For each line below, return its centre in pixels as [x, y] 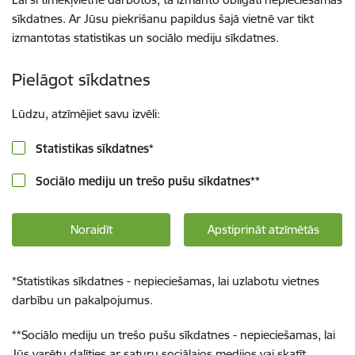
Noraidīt [91, 229]
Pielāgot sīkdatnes [81, 80]
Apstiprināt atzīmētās [263, 229]
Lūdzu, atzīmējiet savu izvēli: [86, 114]
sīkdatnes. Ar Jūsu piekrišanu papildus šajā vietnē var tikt [163, 19]
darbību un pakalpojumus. [82, 300]
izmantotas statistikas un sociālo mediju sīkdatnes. [145, 38]
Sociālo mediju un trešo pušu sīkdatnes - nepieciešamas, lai [178, 335]
